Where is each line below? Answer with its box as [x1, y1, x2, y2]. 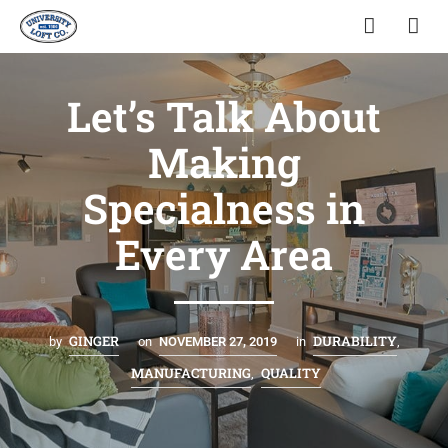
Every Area [115, 226, 333, 281]
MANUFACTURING [131, 363, 251, 382]
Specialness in [83, 180, 365, 235]
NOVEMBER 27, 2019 [158, 333, 277, 349]
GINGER [68, 331, 119, 350]
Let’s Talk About [67, 88, 381, 143]
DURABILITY [312, 331, 397, 350]
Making [147, 134, 301, 189]
